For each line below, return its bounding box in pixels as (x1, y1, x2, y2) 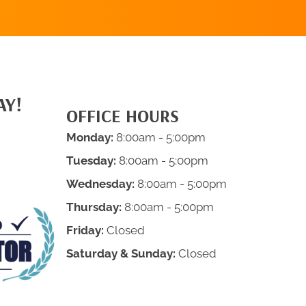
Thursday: (66, 200, 122, 214)
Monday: (66, 130, 113, 145)
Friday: (66, 223, 104, 238)
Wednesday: (66, 177, 135, 191)
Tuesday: (66, 154, 116, 168)
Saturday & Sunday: (66, 247, 176, 261)
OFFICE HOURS (66, 105, 179, 128)
